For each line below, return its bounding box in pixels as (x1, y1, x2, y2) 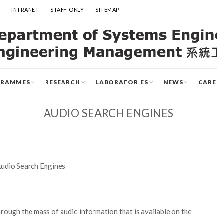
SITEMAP (95, 6, 119, 13)
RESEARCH (45, 78, 80, 86)
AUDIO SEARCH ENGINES (43, 107, 174, 120)
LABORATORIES (95, 78, 148, 86)
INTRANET (11, 6, 39, 13)
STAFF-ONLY (50, 6, 84, 13)
